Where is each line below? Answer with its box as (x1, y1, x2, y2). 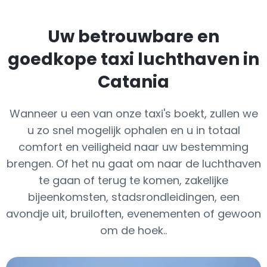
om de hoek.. (100, 223, 167, 238)
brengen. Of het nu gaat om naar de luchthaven (6, 156, 261, 171)
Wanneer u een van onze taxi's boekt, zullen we (9, 106, 258, 121)
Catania (98, 70, 169, 94)
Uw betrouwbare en (48, 25, 219, 48)
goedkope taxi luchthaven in (8, 48, 259, 71)
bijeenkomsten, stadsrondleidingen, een (27, 190, 240, 204)
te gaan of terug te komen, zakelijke (39, 173, 228, 188)
